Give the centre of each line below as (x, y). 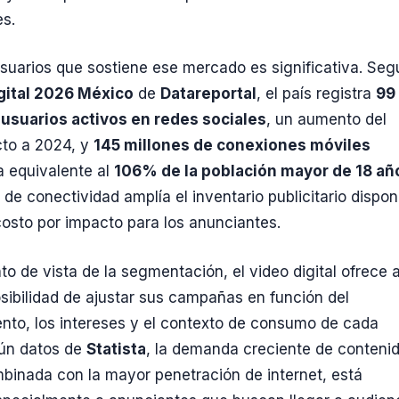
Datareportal (208, 94)
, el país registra (316, 94)
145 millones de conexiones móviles (232, 146)
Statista (116, 349)
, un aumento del (326, 120)
